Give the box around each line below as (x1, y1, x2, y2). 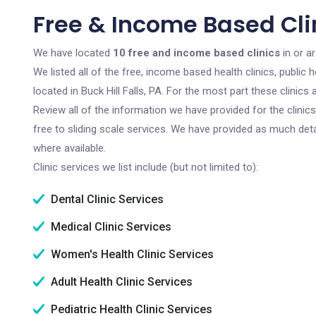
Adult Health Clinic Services (48, 275, 193, 288)
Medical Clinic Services (48, 220, 171, 233)
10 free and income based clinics (113, 47, 280, 59)
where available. (33, 142, 106, 154)
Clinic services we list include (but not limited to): (33, 161, 258, 174)
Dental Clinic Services (48, 193, 164, 206)
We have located (33, 47, 113, 59)
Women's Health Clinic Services (48, 248, 214, 261)
